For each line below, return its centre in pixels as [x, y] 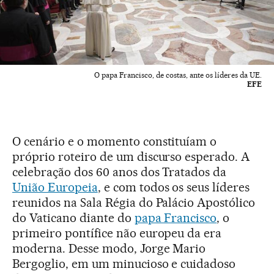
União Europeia [55, 187]
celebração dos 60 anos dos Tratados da [120, 172]
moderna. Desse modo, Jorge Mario [109, 248]
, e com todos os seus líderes [174, 187]
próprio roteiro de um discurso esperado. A [131, 156]
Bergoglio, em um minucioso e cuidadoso [124, 263]
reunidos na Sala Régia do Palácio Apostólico [134, 202]
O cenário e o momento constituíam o [115, 141]
